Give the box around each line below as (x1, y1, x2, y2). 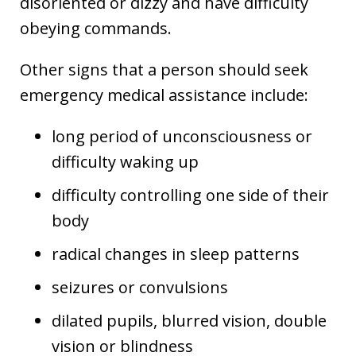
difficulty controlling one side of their (52, 184, 329, 206)
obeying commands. (20, 17, 172, 39)
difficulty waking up (52, 150, 199, 172)
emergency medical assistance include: (20, 83, 308, 106)
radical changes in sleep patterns (52, 242, 300, 265)
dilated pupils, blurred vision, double (52, 309, 327, 331)
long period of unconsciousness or (52, 125, 312, 147)
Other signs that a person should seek (20, 58, 308, 80)
